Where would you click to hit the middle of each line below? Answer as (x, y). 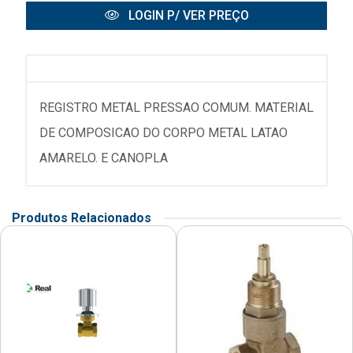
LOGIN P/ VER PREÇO (187, 15)
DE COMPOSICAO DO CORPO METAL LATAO (163, 133)
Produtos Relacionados (82, 218)
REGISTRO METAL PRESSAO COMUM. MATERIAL (176, 108)
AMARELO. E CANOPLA (104, 158)
